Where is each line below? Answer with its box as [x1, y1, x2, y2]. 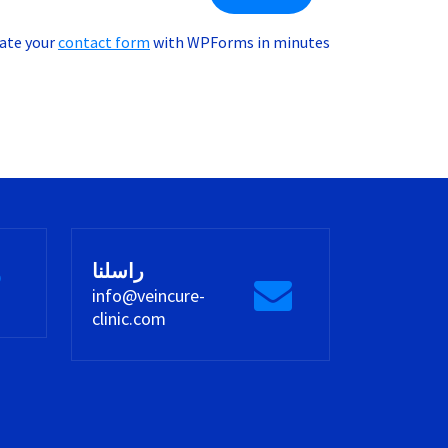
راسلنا [92, 258, 144, 283]
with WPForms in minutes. [150, 32, 330, 52]
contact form [58, 32, 150, 52]
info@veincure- [92, 284, 205, 307]
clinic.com [92, 307, 166, 330]
